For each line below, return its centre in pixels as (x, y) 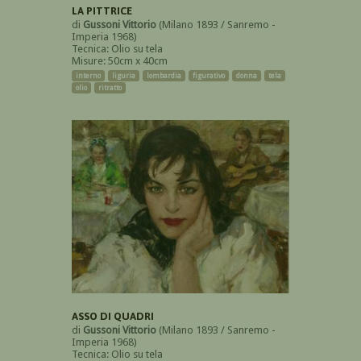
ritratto (110, 88)
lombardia (164, 76)
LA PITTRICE (102, 11)
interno (88, 76)
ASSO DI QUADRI (113, 317)
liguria (124, 76)
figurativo (209, 76)
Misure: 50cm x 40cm (120, 61)
